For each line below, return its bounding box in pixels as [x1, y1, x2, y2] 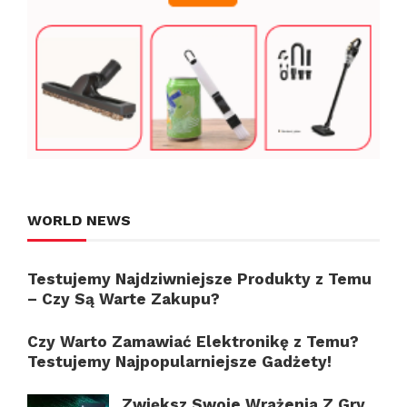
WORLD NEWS [27, 211, 131, 229]
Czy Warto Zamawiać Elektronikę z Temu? [27, 332, 359, 351]
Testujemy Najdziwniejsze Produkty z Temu [27, 269, 372, 288]
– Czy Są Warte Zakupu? [27, 289, 220, 308]
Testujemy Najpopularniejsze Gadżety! [27, 352, 332, 371]
